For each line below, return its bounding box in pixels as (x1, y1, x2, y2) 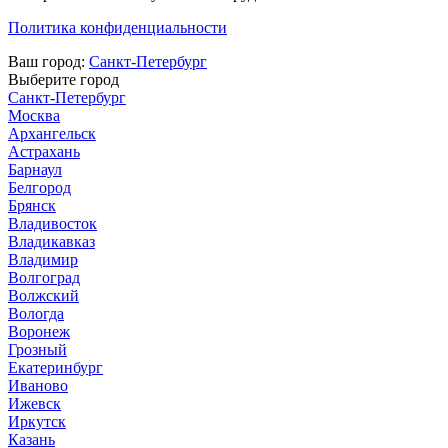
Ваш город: (8, 52, 89, 70)
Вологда (8, 304, 64, 322)
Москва (8, 106, 60, 124)
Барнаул (8, 160, 62, 178)
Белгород (8, 178, 71, 196)
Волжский (8, 286, 79, 304)
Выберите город (8, 70, 119, 88)
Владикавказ (8, 232, 95, 250)
